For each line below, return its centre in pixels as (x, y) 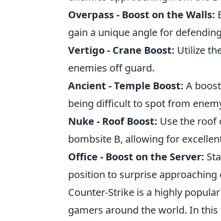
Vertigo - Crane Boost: (121, 50)
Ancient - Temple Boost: (126, 86)
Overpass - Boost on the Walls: (142, 15)
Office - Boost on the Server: (136, 157)
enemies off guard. (111, 68)
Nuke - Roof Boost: (113, 121)
